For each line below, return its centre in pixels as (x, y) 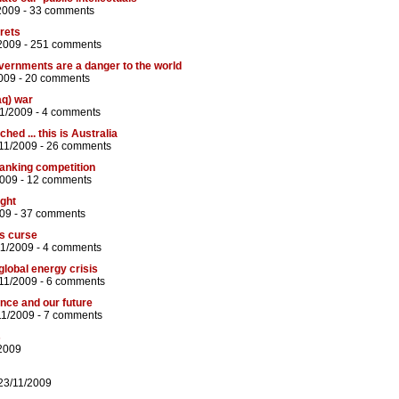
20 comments (57, 79)
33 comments (62, 11)
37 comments (53, 214)
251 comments (66, 45)
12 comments (59, 180)
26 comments (79, 147)
